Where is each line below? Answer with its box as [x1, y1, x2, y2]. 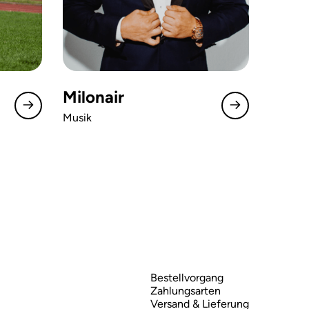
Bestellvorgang [150, 271, 223, 284]
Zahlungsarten [150, 284, 221, 297]
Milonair [63, 87, 124, 107]
